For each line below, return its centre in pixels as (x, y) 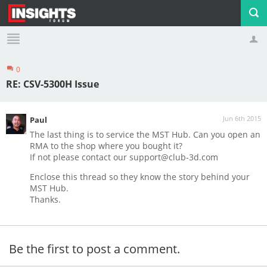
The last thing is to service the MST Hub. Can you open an (145, 134)
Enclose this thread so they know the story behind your (140, 177)
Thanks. (45, 199)
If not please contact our (80, 157)
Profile (44, 78)
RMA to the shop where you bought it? (106, 146)
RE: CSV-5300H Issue (52, 84)
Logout (132, 78)
